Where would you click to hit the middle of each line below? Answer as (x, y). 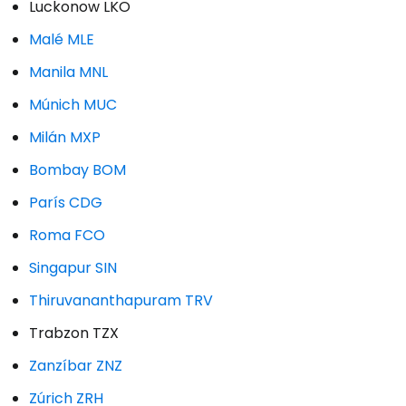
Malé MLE (62, 39)
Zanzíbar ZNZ (76, 365)
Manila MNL (68, 72)
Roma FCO (67, 235)
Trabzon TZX (74, 333)
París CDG (66, 202)
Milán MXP (65, 137)
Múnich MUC (73, 104)
